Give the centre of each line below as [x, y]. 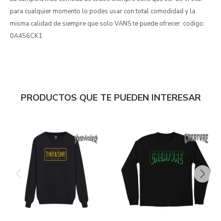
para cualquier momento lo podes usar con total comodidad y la [103, 11]
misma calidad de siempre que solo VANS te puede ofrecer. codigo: [107, 24]
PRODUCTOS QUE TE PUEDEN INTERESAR [110, 98]
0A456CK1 [26, 36]
